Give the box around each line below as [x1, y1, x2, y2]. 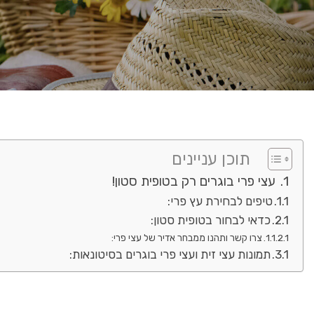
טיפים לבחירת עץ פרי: [168, 194, 273, 208]
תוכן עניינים [172, 149, 250, 169]
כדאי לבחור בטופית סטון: [151, 213, 271, 227]
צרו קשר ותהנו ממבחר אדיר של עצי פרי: [111, 232, 262, 243]
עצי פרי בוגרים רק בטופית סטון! [112, 173, 279, 189]
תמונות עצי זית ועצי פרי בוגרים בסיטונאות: [69, 247, 271, 261]
